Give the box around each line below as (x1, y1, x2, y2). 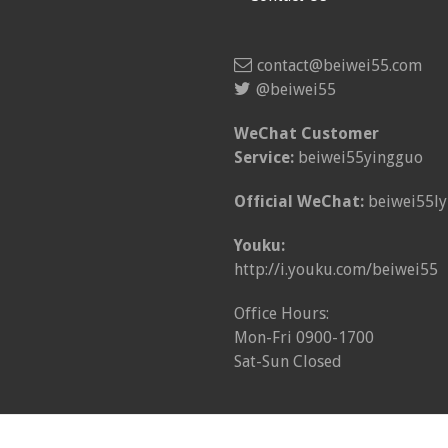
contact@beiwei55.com (257, 55, 422, 75)
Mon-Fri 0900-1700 (234, 327, 374, 347)
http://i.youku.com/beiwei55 (234, 259, 438, 279)
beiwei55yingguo (294, 147, 423, 167)
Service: (234, 147, 294, 167)
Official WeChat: (234, 191, 368, 211)
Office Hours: (234, 303, 329, 323)
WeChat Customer (234, 123, 379, 143)
